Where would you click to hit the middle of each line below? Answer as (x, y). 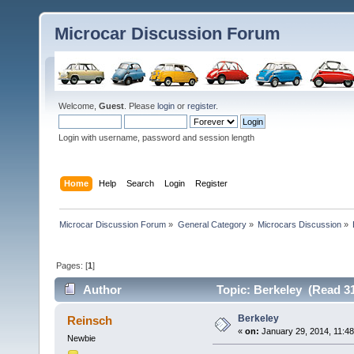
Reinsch (90, 321)
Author (103, 290)
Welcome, (79, 106)
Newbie (81, 339)
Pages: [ (72, 265)
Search (141, 183)
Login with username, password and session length (156, 137)
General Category (212, 224)
